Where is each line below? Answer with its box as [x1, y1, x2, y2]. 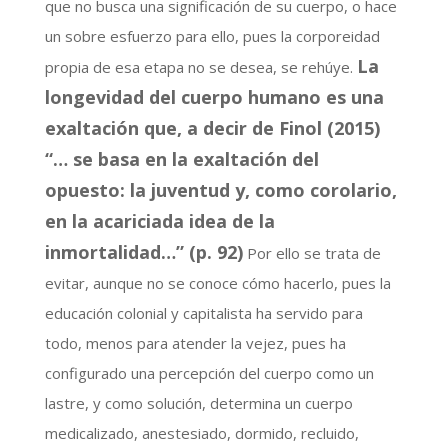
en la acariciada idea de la [44, 209, 275, 234]
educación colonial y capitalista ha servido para [44, 303, 363, 324]
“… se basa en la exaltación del [44, 147, 319, 172]
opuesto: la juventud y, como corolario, [44, 178, 397, 203]
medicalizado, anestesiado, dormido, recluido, [44, 423, 359, 444]
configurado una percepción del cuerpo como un [44, 363, 374, 384]
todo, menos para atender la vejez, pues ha [44, 333, 346, 354]
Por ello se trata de [246, 243, 381, 264]
